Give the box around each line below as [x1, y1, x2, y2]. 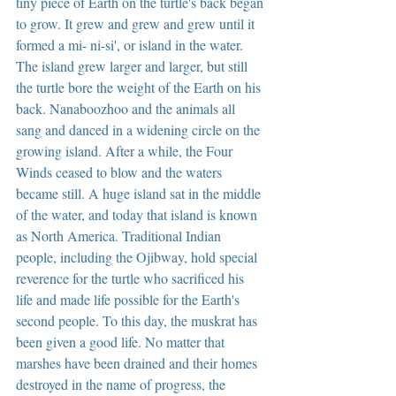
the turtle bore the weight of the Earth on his [16, 77, 264, 96]
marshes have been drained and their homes [16, 353, 261, 372]
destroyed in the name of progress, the [16, 374, 229, 393]
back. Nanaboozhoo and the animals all [16, 98, 239, 118]
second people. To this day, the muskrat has [16, 310, 261, 330]
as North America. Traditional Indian [16, 225, 225, 245]
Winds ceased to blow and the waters [16, 162, 225, 181]
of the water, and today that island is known [16, 204, 261, 224]
